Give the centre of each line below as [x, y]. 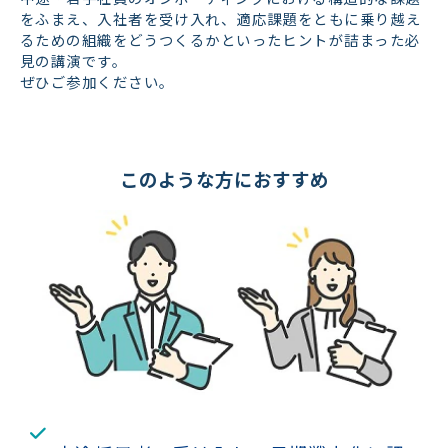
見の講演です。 [74, 61]
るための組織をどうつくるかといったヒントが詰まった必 [220, 40]
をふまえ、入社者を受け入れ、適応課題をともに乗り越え [221, 19]
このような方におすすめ [224, 179]
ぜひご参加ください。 [97, 82]
